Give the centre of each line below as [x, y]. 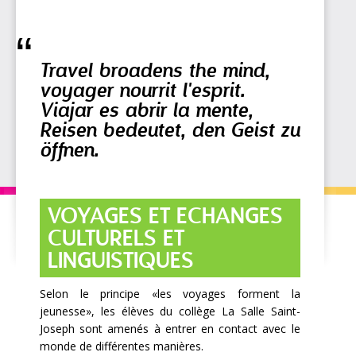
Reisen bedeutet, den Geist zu [170, 130]
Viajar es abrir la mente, [146, 110]
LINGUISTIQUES [121, 262]
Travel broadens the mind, [155, 70]
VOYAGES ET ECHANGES [165, 218]
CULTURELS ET [116, 240]
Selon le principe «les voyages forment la [170, 294]
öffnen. [69, 149]
